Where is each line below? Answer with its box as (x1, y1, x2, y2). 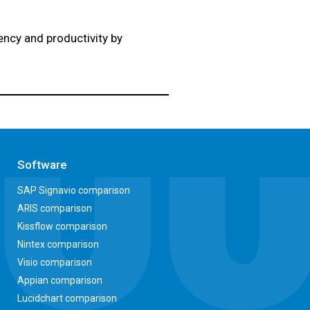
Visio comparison (17, 257, 93, 268)
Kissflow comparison (17, 221, 108, 232)
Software (17, 158, 68, 172)
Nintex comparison (17, 239, 100, 250)
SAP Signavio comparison (17, 185, 131, 196)
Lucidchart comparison (17, 293, 118, 304)
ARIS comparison (17, 203, 93, 214)
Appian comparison (17, 275, 103, 286)
